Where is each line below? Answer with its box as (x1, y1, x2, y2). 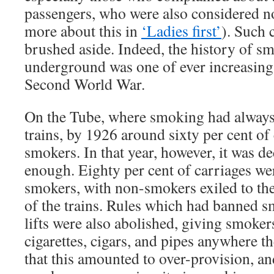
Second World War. (24, 73, 145, 94)
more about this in (24, 20, 141, 41)
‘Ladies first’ (141, 20, 221, 41)
